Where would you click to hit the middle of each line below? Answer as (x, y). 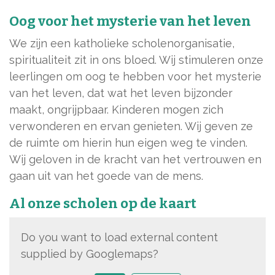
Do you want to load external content (119, 237)
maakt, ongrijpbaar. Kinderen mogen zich (116, 110)
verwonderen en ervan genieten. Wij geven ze (131, 126)
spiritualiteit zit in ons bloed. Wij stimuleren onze (136, 60)
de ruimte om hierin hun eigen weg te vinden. (128, 143)
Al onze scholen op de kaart (103, 203)
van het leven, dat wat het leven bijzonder (121, 93)
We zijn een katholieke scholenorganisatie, (122, 43)
